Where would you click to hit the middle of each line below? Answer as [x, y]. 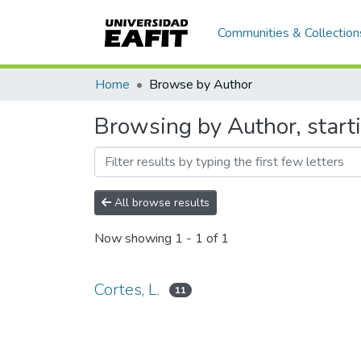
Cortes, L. [127, 290]
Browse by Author [201, 85]
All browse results [160, 203]
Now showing [135, 239]
